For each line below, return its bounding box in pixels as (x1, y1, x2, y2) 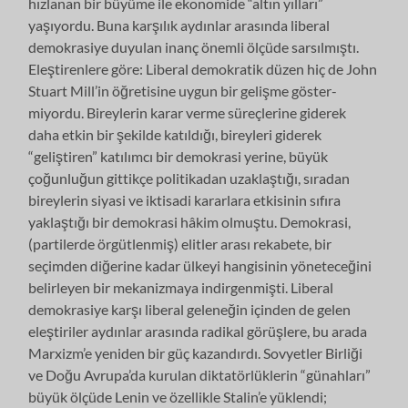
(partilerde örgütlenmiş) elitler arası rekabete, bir (28, 234, 332, 252)
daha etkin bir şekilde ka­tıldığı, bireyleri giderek (28, 125, 322, 143)
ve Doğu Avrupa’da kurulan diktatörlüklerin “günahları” (28, 365, 372, 383)
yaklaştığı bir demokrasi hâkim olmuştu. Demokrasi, (28, 212, 352, 230)
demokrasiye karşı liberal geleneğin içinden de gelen (28, 300, 352, 318)
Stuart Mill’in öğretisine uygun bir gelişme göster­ (28, 81, 338, 99)
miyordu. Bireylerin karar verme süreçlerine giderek (28, 103, 347, 121)
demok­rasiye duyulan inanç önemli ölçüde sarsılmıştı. (28, 37, 360, 56)
